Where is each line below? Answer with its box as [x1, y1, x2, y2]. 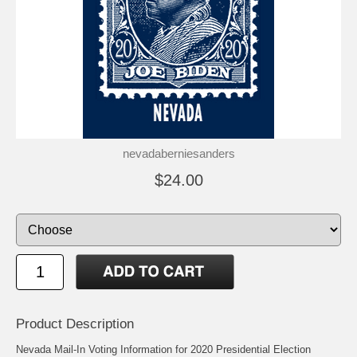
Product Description [16, 316, 134, 331]
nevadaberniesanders [122, 146, 235, 160]
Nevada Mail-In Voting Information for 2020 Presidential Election [16, 343, 311, 355]
